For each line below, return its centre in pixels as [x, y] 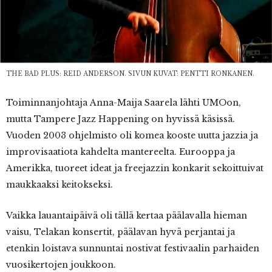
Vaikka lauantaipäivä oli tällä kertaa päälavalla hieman [127, 216]
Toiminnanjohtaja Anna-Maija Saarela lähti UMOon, [124, 103]
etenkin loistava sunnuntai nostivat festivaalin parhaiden [133, 249]
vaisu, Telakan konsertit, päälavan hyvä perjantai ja [121, 232]
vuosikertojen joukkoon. [61, 265]
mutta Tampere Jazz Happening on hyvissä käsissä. [121, 119]
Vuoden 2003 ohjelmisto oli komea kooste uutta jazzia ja [132, 136]
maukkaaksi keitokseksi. [59, 185]
